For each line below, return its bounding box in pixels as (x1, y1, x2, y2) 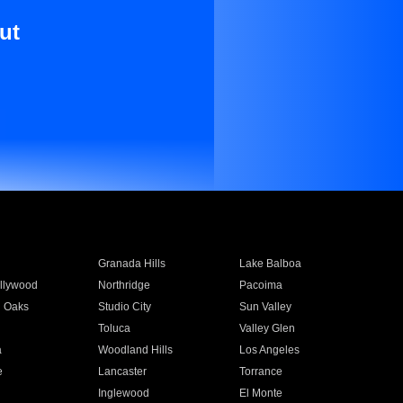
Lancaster (97, 365, 147, 378)
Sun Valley (239, 300, 292, 313)
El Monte (239, 387, 283, 399)
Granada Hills (97, 257, 166, 270)
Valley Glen (239, 322, 296, 335)
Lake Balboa (239, 257, 302, 270)
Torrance (239, 365, 283, 378)
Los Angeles (239, 344, 300, 356)
